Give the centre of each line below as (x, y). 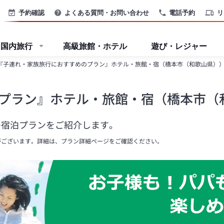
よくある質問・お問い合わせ (107, 12)
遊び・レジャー (179, 46)
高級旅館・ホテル (95, 46)
